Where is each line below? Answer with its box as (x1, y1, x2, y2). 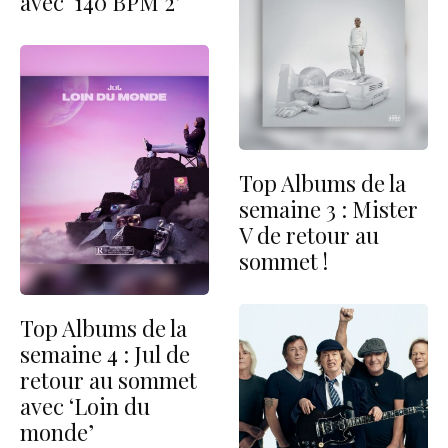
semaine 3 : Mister (239, 193, 418, 224)
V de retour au (239, 219, 379, 250)
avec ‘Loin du (20, 391, 150, 422)
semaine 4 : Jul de (20, 339, 190, 370)
